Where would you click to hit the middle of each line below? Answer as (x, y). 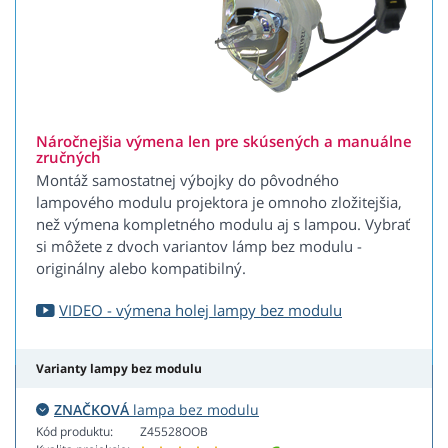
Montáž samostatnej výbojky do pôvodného (187, 180)
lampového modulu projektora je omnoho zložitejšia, (219, 202)
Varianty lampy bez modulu (119, 369)
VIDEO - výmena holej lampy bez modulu (200, 310)
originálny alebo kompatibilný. (141, 268)
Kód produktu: (74, 432)
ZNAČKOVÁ (91, 410)
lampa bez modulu (194, 410)
